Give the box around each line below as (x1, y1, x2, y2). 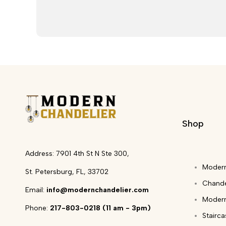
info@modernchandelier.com (46, 185, 149, 194)
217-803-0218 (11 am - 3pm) (50, 203, 151, 212)
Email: (25, 185, 46, 194)
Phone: (25, 203, 50, 212)
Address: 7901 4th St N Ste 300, (25, 149, 129, 158)
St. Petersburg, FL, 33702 (25, 167, 108, 176)
